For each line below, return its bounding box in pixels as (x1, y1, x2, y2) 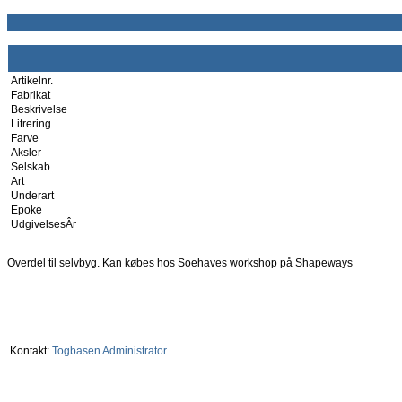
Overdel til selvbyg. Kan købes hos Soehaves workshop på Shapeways (7, 257, 353, 269)
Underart (11, 189, 54, 202)
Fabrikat (11, 89, 50, 101)
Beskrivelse (11, 103, 67, 116)
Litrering (11, 118, 51, 130)
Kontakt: (7, 345, 52, 357)
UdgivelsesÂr (11, 218, 76, 231)
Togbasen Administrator (52, 345, 167, 357)
